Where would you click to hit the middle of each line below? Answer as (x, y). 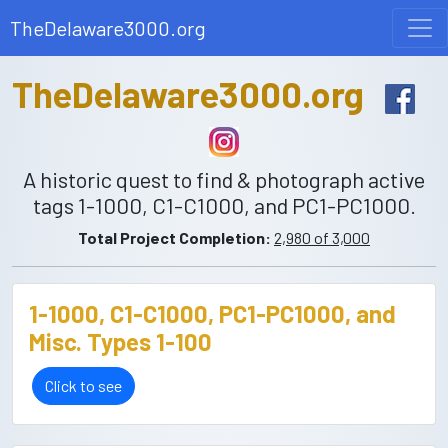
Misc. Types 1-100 (120, 341)
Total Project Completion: (174, 237)
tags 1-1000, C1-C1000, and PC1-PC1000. (224, 205)
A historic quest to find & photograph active (224, 179)
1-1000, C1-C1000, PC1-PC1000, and (212, 313)
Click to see (83, 385)
